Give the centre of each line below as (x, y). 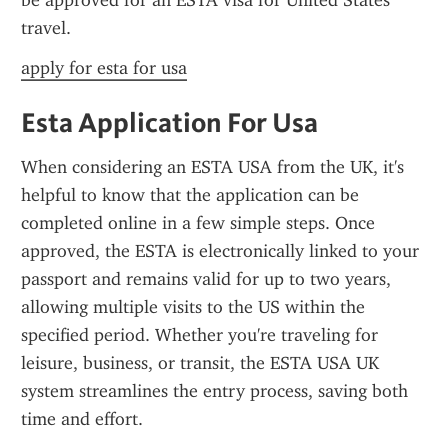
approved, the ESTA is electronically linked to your (220, 251)
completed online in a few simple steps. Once (198, 223)
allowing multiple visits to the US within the (193, 307)
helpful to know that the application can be (190, 195)
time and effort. (82, 419)
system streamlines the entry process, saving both (214, 391)
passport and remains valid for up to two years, (206, 279)
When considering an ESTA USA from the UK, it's (212, 167)
